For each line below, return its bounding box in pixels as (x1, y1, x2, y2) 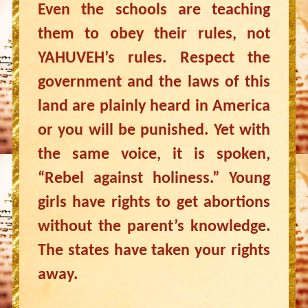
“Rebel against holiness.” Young (37, 170, 271, 187)
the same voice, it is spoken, (37, 146, 271, 163)
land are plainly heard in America (37, 98, 271, 115)
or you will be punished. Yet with (37, 122, 271, 139)
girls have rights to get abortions (37, 195, 271, 211)
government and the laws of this (37, 74, 271, 91)
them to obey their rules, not (37, 26, 271, 43)
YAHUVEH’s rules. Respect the (37, 50, 271, 67)
